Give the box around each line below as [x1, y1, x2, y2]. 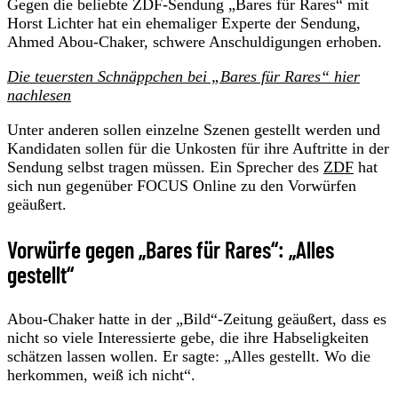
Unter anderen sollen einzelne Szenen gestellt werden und [7, 120, 380, 139]
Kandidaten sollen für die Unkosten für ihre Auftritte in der [7, 139, 389, 157]
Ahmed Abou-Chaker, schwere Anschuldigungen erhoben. [7, 32, 382, 51]
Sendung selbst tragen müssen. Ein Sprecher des [7, 157, 323, 176]
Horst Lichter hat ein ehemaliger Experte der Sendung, [7, 13, 361, 32]
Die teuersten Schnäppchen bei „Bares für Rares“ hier [7, 67, 360, 85]
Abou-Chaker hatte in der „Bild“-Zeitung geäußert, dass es [7, 309, 386, 328]
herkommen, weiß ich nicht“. [7, 365, 195, 384]
